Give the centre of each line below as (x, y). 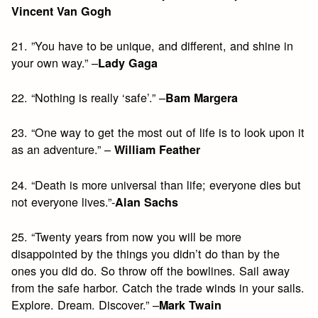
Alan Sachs (147, 202)
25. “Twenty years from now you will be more (127, 236)
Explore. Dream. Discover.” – (86, 304)
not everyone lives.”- (64, 201)
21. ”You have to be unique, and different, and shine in (153, 45)
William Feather (158, 150)
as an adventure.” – (63, 149)
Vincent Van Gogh (62, 11)
